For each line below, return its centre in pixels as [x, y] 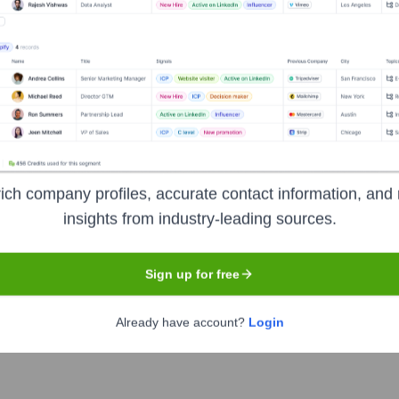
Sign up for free [192, 274]
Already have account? [182, 322]
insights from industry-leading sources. [199, 219]
